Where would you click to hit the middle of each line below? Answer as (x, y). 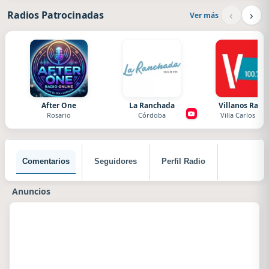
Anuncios (31, 191)
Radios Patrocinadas (56, 15)
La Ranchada (152, 105)
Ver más (204, 15)
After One (59, 105)
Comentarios (46, 161)
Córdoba (152, 115)
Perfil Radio (183, 161)
